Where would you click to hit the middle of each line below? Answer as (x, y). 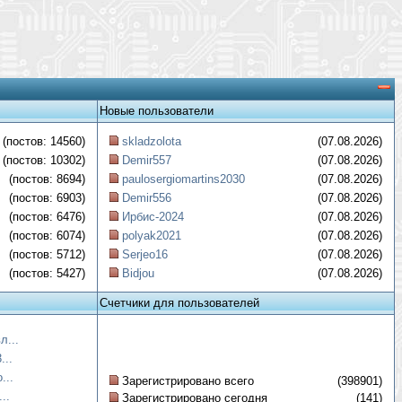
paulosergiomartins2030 (184, 179)
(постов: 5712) (47, 254)
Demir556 (147, 198)
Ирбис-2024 (153, 217)
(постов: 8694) (47, 179)
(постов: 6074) (47, 236)
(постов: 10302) (44, 160)
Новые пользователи (157, 111)
